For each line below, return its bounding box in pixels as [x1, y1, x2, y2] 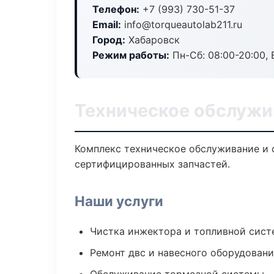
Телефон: [92, 3, 139, 15]
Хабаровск [125, 34, 180, 46]
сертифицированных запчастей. [75, 158, 230, 170]
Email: [92, 18, 121, 31]
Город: [92, 34, 125, 46]
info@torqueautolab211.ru [121, 18, 242, 31]
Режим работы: [92, 49, 169, 61]
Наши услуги [75, 193, 163, 209]
